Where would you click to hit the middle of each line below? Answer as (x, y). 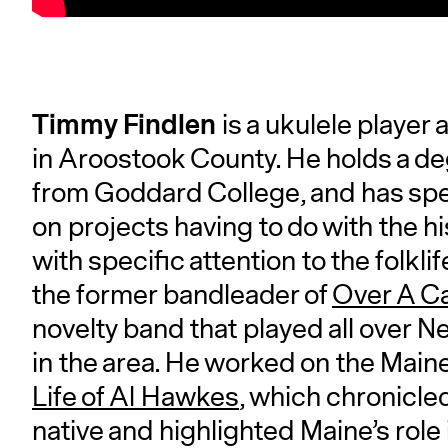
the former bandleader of (182, 295)
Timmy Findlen (124, 125)
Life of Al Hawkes (135, 397)
